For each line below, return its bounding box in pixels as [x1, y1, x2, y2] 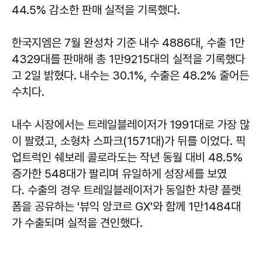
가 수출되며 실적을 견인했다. [12, 216, 143, 230]
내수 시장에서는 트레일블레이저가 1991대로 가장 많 [12, 118, 250, 132]
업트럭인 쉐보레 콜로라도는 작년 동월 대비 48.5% [12, 150, 243, 164]
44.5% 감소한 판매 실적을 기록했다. [12, 3, 180, 17]
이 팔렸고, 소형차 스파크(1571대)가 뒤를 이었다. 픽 [12, 134, 246, 148]
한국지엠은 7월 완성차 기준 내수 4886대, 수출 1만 [12, 36, 244, 50]
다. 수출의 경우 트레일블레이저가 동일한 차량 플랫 [12, 183, 241, 197]
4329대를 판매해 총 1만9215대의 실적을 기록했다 [12, 52, 245, 66]
